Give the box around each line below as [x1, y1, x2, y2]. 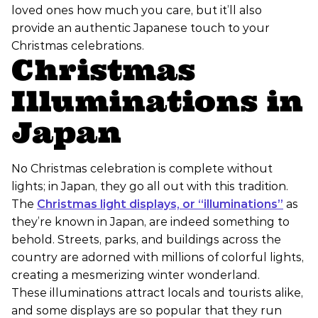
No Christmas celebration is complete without [11, 162, 273, 176]
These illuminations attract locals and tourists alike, [11, 286, 303, 300]
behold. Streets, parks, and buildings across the [11, 233, 281, 247]
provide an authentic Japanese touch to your [11, 21, 270, 35]
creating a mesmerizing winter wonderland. [11, 268, 260, 283]
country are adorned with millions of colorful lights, [11, 251, 304, 265]
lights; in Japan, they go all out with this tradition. [11, 180, 288, 194]
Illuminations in [11, 83, 303, 120]
